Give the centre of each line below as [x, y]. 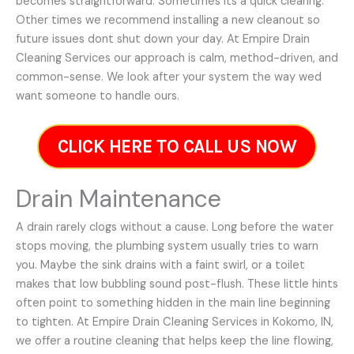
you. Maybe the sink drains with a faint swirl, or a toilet [160, 265]
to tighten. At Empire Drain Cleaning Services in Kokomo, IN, [175, 322]
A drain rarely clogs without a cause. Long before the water [175, 227]
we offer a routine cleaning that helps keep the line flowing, [175, 341]
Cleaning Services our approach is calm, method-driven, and [177, 58]
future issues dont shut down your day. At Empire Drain [163, 39]
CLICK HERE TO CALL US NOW [177, 146]
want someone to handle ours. [98, 96]
